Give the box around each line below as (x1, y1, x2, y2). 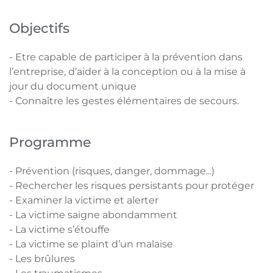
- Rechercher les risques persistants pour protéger (9, 180, 254, 191)
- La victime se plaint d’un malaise (9, 238, 173, 250)
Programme (9, 133, 91, 151)
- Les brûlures (9, 253, 75, 264)
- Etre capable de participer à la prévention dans (9, 51, 243, 63)
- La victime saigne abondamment (9, 209, 177, 221)
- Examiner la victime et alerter (9, 194, 158, 206)
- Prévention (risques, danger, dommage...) (9, 165, 214, 177)
